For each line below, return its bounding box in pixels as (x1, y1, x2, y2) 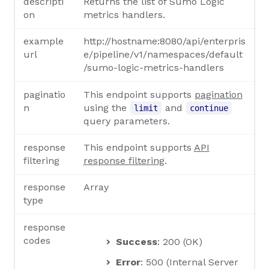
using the (83, 101, 130, 113)
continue (189, 103, 228, 113)
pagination (194, 88, 243, 100)
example (23, 35, 64, 47)
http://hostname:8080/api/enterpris (83, 35, 246, 47)
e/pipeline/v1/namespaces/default (83, 49, 243, 61)
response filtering (83, 154, 165, 166)
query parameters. (83, 115, 170, 127)
